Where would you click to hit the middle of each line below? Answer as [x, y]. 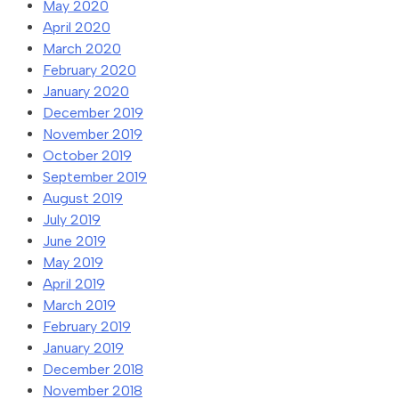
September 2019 [95, 176]
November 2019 [93, 134]
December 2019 [93, 112]
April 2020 [77, 27]
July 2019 [72, 219]
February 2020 [90, 69]
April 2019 [74, 283]
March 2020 [82, 48]
